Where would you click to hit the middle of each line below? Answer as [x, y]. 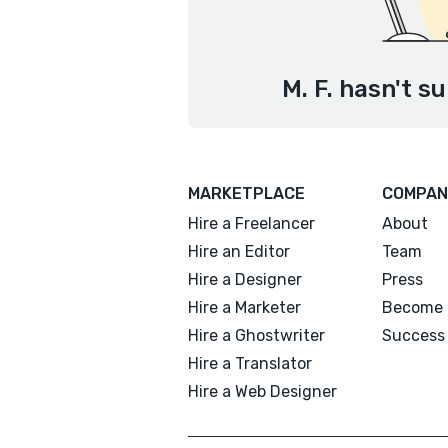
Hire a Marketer [244, 307]
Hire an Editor [239, 251]
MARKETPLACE [246, 193]
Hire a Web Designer [262, 391]
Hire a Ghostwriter [256, 335]
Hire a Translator [250, 363]
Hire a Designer [245, 279]
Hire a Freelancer [251, 223]
